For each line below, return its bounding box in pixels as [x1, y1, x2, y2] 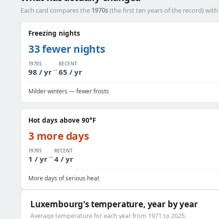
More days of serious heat [28, 174, 99, 182]
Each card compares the [21, 6, 91, 15]
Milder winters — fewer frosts [28, 87, 109, 95]
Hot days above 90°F [28, 116, 96, 125]
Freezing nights [28, 29, 80, 38]
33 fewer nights [28, 42, 105, 56]
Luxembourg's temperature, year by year [30, 198, 198, 210]
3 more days [28, 129, 89, 143]
